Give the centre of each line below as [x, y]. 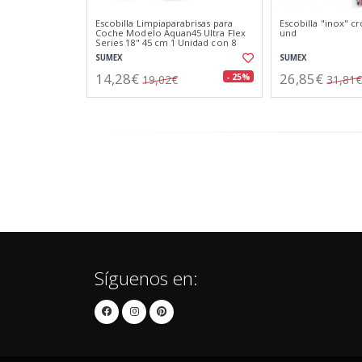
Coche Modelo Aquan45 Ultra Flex [170, 33]
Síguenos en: [146, 278]
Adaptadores [124, 52]
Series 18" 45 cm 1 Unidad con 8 [166, 42]
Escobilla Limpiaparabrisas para [164, 23]
